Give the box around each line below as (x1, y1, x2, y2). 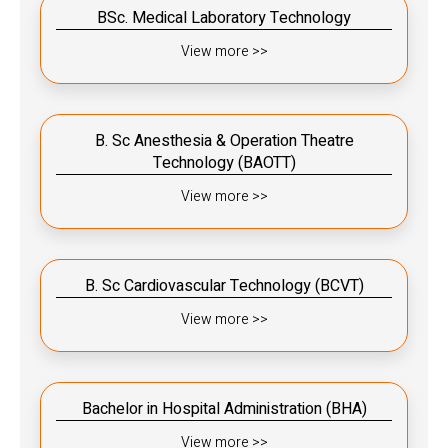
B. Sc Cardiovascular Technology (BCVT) (84, 273, 364, 298)
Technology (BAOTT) (152, 150, 296, 175)
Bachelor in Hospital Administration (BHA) (81, 396, 367, 421)
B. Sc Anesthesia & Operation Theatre (94, 128, 354, 153)
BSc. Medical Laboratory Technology (97, 5, 351, 30)
